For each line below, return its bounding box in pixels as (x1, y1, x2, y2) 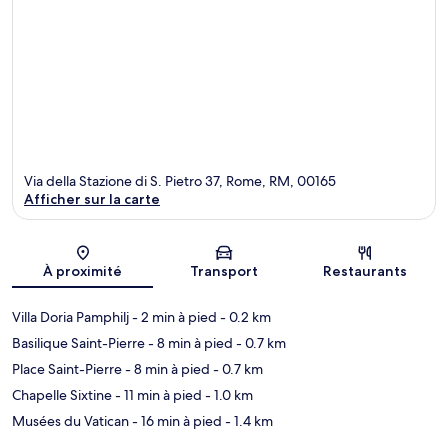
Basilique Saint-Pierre (12, 334, 145, 353)
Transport (189, 262, 258, 281)
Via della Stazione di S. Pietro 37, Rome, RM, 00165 (24, 172, 336, 191)
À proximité (43, 262, 123, 281)
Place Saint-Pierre (12, 360, 122, 379)
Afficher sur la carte (24, 190, 160, 209)
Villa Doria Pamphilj (12, 308, 129, 327)
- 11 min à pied (112, 386, 202, 405)
